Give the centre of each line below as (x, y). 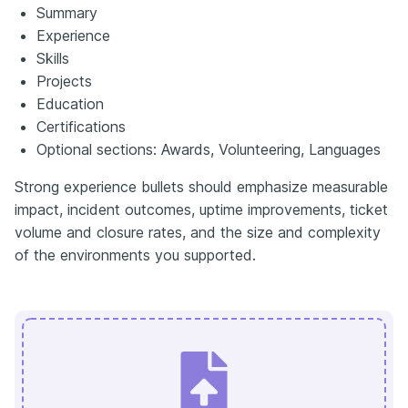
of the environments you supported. (135, 255)
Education (70, 103)
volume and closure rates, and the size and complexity (198, 232)
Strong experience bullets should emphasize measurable (201, 186)
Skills (53, 58)
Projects (64, 81)
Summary (67, 12)
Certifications (81, 126)
